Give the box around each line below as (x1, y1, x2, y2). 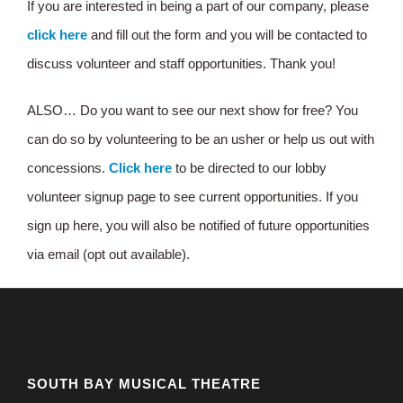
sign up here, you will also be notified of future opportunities (27, 218, 370, 234)
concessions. (27, 160, 109, 176)
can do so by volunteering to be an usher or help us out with (27, 131, 374, 148)
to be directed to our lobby (172, 160, 327, 176)
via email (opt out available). (27, 246, 190, 263)
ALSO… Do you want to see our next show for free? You (27, 103, 358, 119)
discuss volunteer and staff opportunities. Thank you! (27, 56, 336, 72)
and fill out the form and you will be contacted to (87, 27, 367, 43)
